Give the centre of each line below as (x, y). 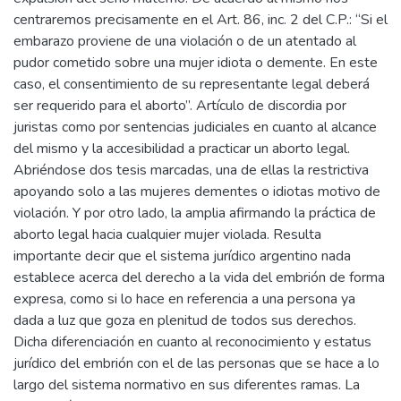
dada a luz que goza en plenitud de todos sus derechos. (185, 321)
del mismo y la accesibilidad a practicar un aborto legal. (182, 149)
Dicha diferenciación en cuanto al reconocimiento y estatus (192, 342)
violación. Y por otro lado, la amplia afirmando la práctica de (195, 213)
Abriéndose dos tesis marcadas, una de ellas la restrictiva (191, 171)
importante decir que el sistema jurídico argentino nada (182, 256)
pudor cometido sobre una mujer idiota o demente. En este (196, 63)
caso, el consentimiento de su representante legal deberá (192, 85)
